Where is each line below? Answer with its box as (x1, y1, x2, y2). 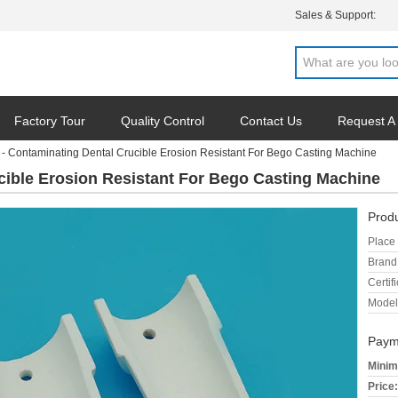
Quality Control (121, 114, 204, 128)
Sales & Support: (295, 9, 376, 21)
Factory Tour (14, 114, 85, 128)
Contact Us (240, 114, 302, 128)
